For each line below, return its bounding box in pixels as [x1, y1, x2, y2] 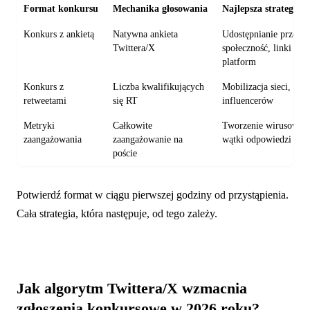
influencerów [222, 95, 274, 106]
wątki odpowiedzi [222, 134, 292, 145]
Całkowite [113, 120, 153, 131]
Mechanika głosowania [113, 2, 208, 14]
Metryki [24, 120, 55, 131]
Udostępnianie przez [222, 28, 302, 39]
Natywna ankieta [113, 28, 179, 39]
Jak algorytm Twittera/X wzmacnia [17, 279, 247, 297]
